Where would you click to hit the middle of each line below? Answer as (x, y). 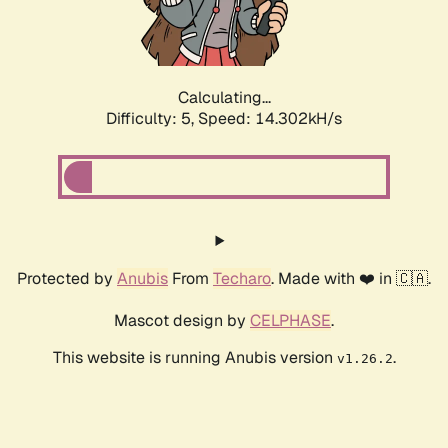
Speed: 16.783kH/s (270, 119)
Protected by (67, 279)
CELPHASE (290, 321)
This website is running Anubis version (194, 358)
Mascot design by (182, 321)
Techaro (242, 279)
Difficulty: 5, (152, 119)
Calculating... (224, 98)
